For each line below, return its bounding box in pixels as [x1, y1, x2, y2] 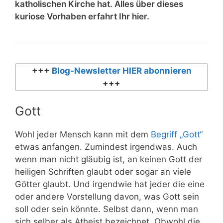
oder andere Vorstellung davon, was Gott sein [15, 192, 199, 202]
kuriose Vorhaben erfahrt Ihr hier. [15, 11, 149, 21]
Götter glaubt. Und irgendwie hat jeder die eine [15, 179, 205, 190]
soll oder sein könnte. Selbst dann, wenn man [15, 204, 198, 215]
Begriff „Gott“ [151, 129, 203, 140]
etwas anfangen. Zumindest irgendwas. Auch [15, 142, 197, 152]
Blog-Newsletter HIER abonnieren [49, 65, 192, 76]
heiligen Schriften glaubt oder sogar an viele [15, 167, 191, 177]
